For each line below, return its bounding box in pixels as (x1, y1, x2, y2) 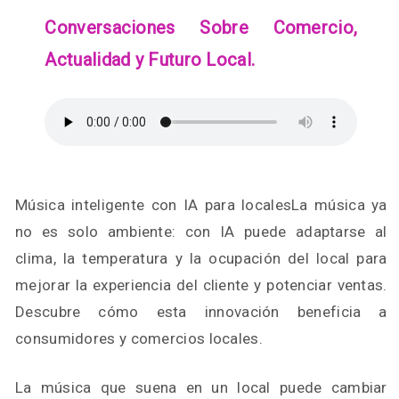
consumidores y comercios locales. (15, 330, 263, 347)
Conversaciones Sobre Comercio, (45, 17, 358, 38)
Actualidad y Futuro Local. (45, 49, 256, 70)
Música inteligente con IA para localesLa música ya (15, 196, 387, 214)
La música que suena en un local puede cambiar (15, 379, 387, 396)
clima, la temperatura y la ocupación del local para (15, 249, 387, 267)
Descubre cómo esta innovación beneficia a (15, 303, 387, 321)
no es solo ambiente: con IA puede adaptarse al (15, 223, 387, 240)
